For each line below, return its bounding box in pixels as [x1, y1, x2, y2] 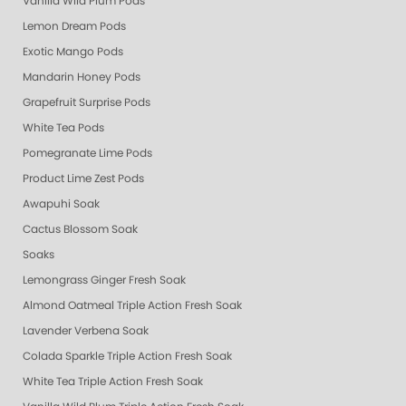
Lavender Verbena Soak [23, 324, 149, 336]
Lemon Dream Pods [23, 20, 126, 32]
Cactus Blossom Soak [23, 223, 138, 235]
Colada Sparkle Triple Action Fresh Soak [23, 350, 232, 362]
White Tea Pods [23, 121, 104, 133]
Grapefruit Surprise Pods [23, 96, 150, 108]
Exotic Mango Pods [23, 45, 123, 57]
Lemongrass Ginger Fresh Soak [23, 274, 186, 285]
